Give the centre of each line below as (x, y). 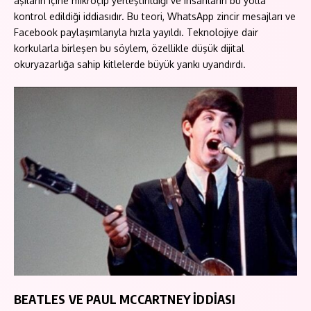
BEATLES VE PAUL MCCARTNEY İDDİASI (125, 299)
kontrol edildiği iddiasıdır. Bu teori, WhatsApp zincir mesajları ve (155, 17)
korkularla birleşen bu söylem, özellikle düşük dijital (129, 49)
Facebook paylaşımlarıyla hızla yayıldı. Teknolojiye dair (136, 33)
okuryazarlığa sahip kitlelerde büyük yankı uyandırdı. (130, 65)
